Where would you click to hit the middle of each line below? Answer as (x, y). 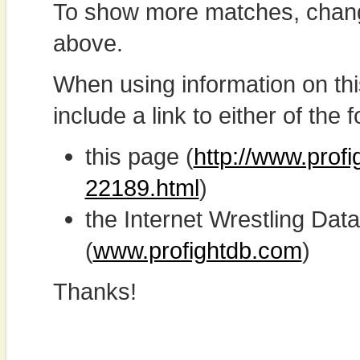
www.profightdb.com (197, 250)
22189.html (142, 188)
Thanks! (94, 291)
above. (88, 43)
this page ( (139, 156)
